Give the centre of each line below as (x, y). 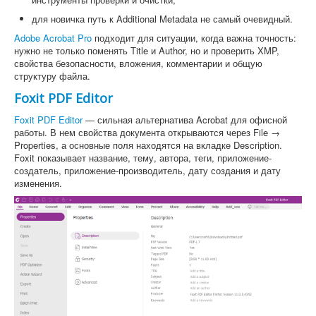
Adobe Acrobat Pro (53, 37)
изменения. (38, 183)
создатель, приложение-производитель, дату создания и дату (147, 170)
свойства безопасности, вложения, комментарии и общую (138, 63)
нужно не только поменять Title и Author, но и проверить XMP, (147, 50)
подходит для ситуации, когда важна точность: (194, 37)
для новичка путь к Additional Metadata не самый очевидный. (162, 18)
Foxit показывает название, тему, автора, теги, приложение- (143, 157)
